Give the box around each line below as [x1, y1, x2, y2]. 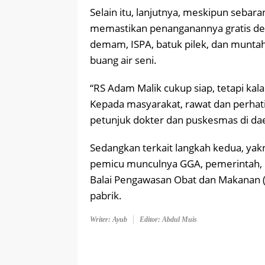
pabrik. [90, 189, 122, 203]
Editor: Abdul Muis [140, 215, 197, 224]
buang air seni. [90, 53, 157, 67]
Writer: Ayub [90, 215, 127, 224]
